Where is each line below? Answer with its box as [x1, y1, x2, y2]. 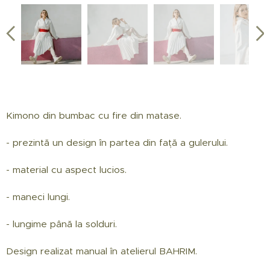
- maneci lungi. [6, 191, 70, 203]
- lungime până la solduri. [6, 218, 117, 230]
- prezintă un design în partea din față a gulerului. [6, 137, 228, 149]
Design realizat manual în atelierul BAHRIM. [6, 245, 197, 257]
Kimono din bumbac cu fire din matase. [6, 110, 181, 122]
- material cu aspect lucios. [6, 164, 127, 176]
